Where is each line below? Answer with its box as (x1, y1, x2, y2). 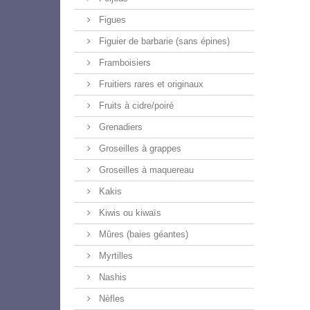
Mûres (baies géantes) (96, 229, 188, 239)
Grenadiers (96, 122, 143, 132)
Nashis (96, 272, 127, 282)
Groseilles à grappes (96, 143, 181, 154)
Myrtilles (96, 250, 133, 261)
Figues (96, 15, 126, 25)
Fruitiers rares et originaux (96, 79, 203, 89)
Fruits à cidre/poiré (96, 100, 174, 111)
